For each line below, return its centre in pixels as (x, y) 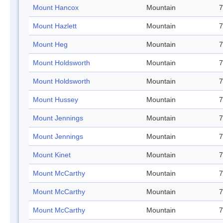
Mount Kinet (52, 155)
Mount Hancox (56, 8)
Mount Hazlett (55, 26)
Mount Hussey (56, 100)
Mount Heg (50, 45)
